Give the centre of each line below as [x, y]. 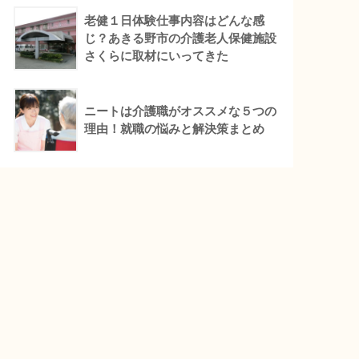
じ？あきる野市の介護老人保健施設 [181, 38]
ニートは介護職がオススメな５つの [181, 111]
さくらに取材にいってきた [157, 55]
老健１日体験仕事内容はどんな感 [175, 20]
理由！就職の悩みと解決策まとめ [175, 128]
